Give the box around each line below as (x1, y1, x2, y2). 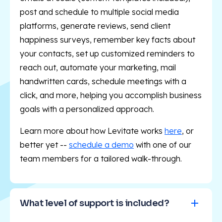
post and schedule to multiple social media (20, 7, 179, 17)
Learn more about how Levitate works (20, 126, 165, 136)
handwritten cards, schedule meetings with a (20, 76, 186, 87)
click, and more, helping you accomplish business (20, 90, 202, 101)
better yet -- (20, 140, 69, 150)
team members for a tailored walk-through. (20, 154, 182, 164)
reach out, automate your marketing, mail (20, 62, 176, 73)
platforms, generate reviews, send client (20, 21, 170, 31)
